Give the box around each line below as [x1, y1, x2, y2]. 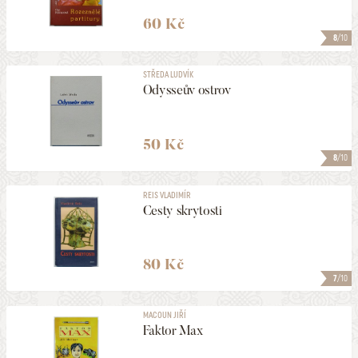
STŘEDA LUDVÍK [142, 70, 193, 80]
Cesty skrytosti [142, 201, 222, 219]
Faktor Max [142, 322, 203, 340]
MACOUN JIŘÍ [142, 310, 186, 320]
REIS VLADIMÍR [142, 189, 191, 200]
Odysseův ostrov [142, 82, 231, 99]
